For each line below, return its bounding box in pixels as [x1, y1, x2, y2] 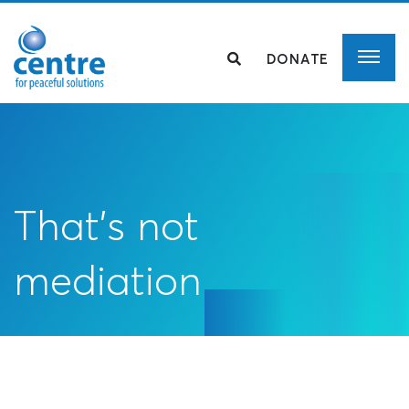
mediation [14, 255, 202, 306]
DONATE [266, 50, 329, 68]
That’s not [14, 200, 199, 251]
